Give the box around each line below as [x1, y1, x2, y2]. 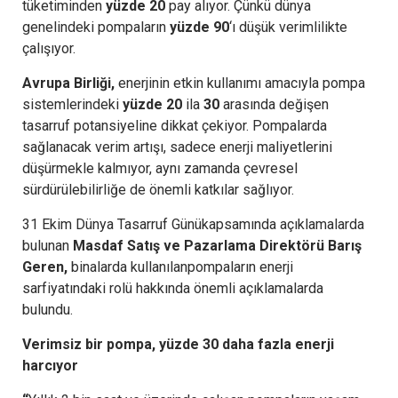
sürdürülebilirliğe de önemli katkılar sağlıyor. [22, 180, 294, 198]
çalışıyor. [22, 39, 76, 57]
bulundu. [22, 300, 73, 318]
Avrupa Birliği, [22, 74, 115, 92]
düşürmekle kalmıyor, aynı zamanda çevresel [22, 159, 298, 177]
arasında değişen [223, 95, 329, 113]
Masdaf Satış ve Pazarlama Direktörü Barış [69, 236, 362, 254]
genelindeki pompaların [22, 18, 170, 36]
